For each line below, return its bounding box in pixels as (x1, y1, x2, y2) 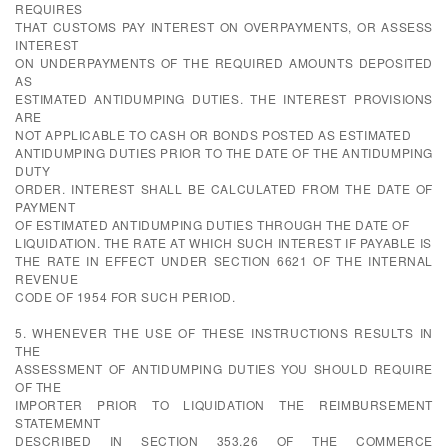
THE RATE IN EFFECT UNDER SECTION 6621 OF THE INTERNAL (15, 252, 433, 269)
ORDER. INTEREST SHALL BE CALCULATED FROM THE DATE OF (15, 180, 433, 197)
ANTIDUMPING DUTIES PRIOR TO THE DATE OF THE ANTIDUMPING (15, 144, 434, 161)
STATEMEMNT (15, 414, 101, 431)
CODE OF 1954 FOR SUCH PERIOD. (15, 288, 236, 305)
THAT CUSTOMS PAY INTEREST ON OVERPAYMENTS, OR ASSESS (15, 18, 433, 35)
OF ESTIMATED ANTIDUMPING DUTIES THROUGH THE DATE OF (15, 216, 410, 233)
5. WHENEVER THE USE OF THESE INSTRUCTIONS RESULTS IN (15, 324, 433, 341)
